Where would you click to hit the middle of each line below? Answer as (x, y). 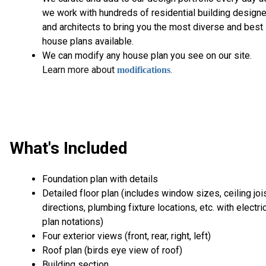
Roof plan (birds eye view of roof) (112, 250)
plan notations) (73, 221)
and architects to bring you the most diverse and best (153, 27)
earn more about (82, 70)
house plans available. (88, 42)
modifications (144, 70)
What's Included (69, 148)
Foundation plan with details (100, 179)
